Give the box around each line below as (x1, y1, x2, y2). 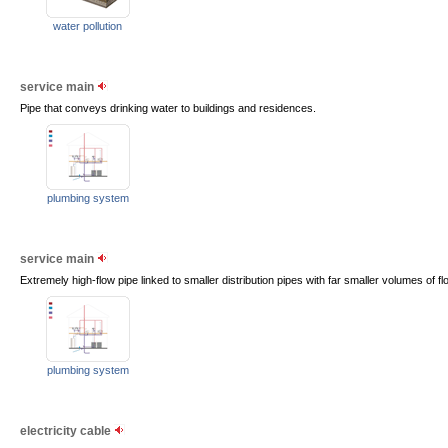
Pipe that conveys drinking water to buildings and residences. (20, 102, 316, 114)
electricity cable (20, 424, 114, 438)
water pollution (53, 20, 122, 32)
